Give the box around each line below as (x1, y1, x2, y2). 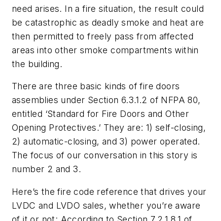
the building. (12, 58, 63, 69)
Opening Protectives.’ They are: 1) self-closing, (12, 122, 206, 133)
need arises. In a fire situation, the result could (12, 3, 204, 14)
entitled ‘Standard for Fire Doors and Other (12, 109, 189, 119)
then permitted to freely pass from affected (12, 31, 194, 41)
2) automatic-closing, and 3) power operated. (12, 136, 200, 147)
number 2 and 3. (12, 164, 81, 175)
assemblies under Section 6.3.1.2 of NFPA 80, (12, 95, 201, 106)
